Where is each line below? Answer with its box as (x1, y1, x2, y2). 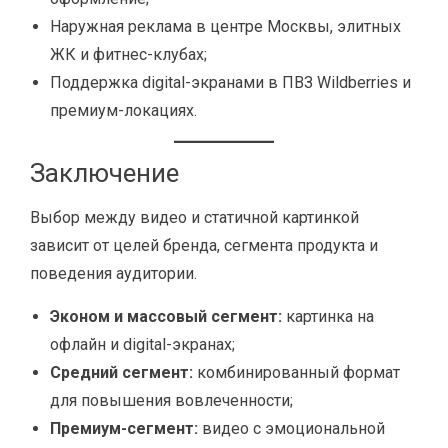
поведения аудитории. (30, 264, 197, 283)
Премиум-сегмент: (50, 419, 198, 438)
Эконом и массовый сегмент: (50, 307, 282, 326)
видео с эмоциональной (198, 419, 385, 438)
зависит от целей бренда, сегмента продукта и (30, 236, 378, 255)
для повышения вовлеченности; (50, 391, 293, 410)
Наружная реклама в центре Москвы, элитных (50, 17, 401, 36)
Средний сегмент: (50, 363, 193, 382)
